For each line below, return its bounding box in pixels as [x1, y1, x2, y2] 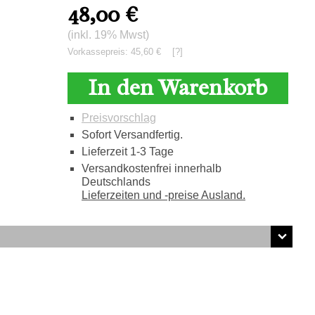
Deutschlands [81, 176, 150, 188]
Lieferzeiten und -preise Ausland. [81, 189, 245, 201]
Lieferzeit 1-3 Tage [81, 146, 174, 157]
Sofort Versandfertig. [81, 129, 183, 141]
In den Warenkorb [88, 73, 268, 102]
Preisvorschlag [81, 112, 156, 124]
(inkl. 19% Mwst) [67, 29, 149, 41]
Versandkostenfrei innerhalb [81, 162, 221, 174]
